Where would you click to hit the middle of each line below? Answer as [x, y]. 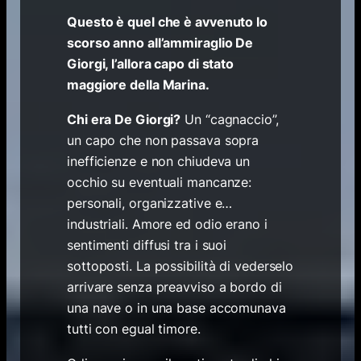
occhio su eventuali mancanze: [160, 183]
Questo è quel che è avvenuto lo [167, 22]
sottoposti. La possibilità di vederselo [180, 266]
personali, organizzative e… [150, 203]
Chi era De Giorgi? [124, 120]
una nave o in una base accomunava [176, 308]
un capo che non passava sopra [163, 141]
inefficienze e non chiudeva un [159, 162]
